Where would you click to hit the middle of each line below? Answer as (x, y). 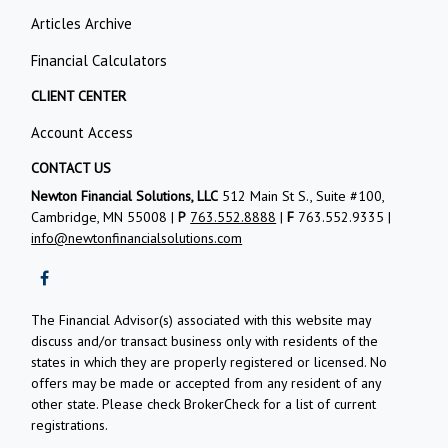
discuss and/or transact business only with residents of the (205, 341)
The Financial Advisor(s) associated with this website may (201, 320)
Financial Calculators (99, 61)
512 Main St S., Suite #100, (301, 196)
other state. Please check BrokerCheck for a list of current (204, 404)
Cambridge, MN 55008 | (105, 217)
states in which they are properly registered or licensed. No (209, 362)
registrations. (70, 425)
